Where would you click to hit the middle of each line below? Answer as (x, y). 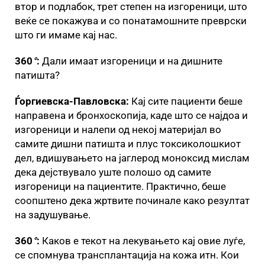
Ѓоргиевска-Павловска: (72, 101)
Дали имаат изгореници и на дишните (132, 61)
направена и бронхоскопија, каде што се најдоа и (131, 115)
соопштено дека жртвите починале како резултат (132, 200)
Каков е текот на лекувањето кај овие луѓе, (143, 240)
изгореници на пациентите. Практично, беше (120, 186)
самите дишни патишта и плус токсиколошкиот (128, 143)
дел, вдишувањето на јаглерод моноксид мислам (132, 158)
